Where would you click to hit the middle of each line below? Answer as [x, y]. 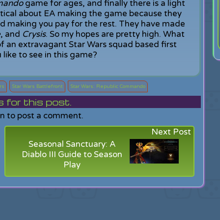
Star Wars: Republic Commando [108, 86]
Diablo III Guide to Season [72, 154]
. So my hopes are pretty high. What [115, 34]
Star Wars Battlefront [38, 86]
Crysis [34, 34]
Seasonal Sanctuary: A [72, 144]
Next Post [171, 132]
